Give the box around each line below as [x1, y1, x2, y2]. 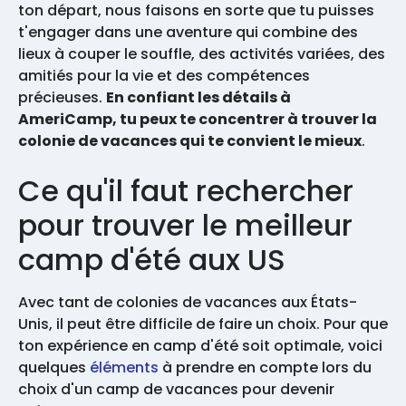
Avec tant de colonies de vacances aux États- [18, 291, 357, 313]
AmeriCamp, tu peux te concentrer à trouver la [18, 108, 377, 130]
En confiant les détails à [106, 86, 291, 108]
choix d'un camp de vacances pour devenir [18, 378, 334, 400]
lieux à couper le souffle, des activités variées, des [18, 43, 385, 64]
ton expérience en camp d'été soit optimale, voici [18, 334, 382, 356]
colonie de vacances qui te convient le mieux [18, 130, 362, 151]
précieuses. [18, 86, 106, 108]
